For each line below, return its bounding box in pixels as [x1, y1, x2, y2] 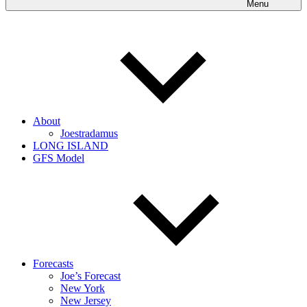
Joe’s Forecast [60, 270, 121, 282]
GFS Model [33, 152, 84, 164]
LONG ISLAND [33, 140, 108, 151]
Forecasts [33, 258, 73, 269]
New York [60, 282, 105, 294]
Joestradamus [60, 127, 118, 139]
